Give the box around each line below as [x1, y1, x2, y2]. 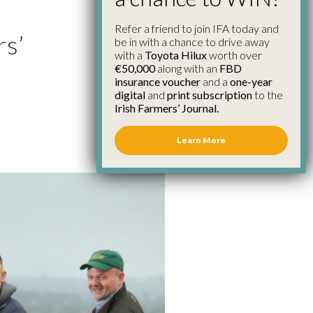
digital [115, 87, 145, 101]
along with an [155, 61, 219, 75]
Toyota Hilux [145, 48, 207, 61]
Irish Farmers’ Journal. [115, 101, 219, 115]
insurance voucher [115, 74, 201, 88]
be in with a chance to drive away [115, 34, 270, 48]
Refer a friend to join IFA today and [115, 21, 279, 35]
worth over [207, 48, 262, 61]
